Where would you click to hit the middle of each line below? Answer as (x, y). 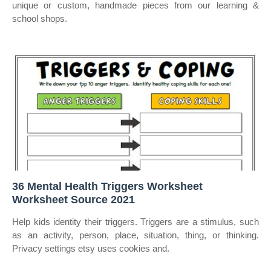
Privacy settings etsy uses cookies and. (91, 248)
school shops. (40, 18)
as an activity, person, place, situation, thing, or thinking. (135, 235)
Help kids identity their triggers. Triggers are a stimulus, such (135, 222)
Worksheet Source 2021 (73, 200)
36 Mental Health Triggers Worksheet (107, 186)
